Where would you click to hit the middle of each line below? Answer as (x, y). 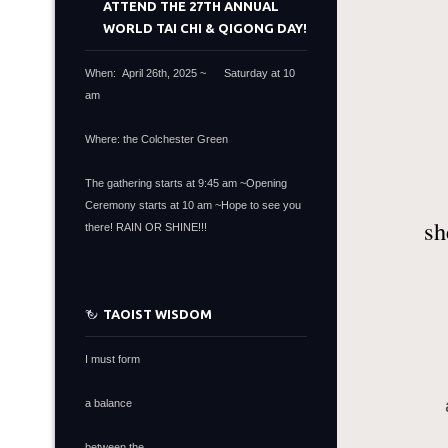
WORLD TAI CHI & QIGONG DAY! (205, 28)
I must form (112, 359)
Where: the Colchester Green (156, 139)
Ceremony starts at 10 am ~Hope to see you (193, 205)
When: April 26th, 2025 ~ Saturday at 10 (190, 73)
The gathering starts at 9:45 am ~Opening (186, 183)
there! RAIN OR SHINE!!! (146, 227)
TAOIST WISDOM (157, 314)
